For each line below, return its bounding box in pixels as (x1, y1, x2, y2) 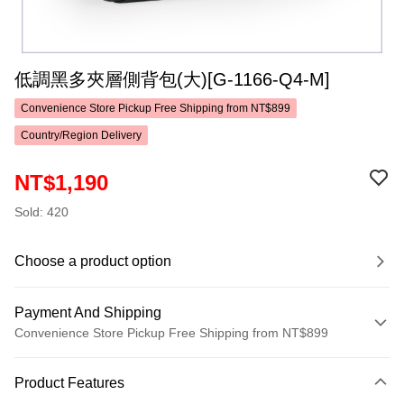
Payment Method (23, 353, 120, 368)
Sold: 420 (14, 205, 69, 219)
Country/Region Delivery (21, 129, 142, 142)
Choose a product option (14, 253, 171, 269)
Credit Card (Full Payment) (14, 382, 168, 397)
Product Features (14, 375, 124, 390)
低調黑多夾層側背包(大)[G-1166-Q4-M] (14, 69, 331, 89)
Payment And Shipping (14, 305, 161, 320)
